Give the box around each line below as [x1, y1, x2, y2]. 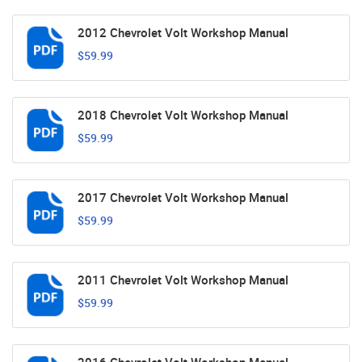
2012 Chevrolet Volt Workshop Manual [78, 24, 288, 41]
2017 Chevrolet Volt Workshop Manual [78, 189, 288, 206]
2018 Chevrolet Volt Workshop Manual [78, 107, 288, 124]
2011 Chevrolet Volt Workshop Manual [78, 271, 288, 288]
